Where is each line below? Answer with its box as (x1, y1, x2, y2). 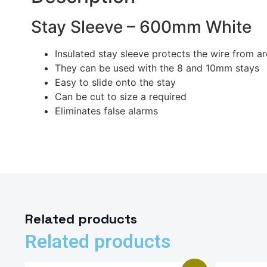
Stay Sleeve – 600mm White (31, 17, 252, 38)
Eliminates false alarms (55, 105, 158, 117)
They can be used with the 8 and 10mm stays (55, 62, 259, 74)
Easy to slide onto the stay (55, 76, 176, 89)
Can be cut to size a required (55, 91, 187, 103)
